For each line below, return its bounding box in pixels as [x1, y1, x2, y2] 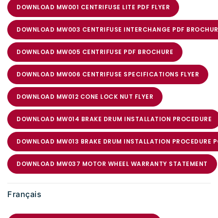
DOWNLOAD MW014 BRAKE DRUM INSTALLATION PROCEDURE [17, 114, 212, 123]
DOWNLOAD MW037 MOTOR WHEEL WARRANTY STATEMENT [17, 159, 208, 168]
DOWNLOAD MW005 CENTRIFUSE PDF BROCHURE [17, 47, 173, 56]
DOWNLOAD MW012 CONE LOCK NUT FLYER [17, 92, 153, 101]
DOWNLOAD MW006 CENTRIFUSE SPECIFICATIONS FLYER [17, 70, 199, 78]
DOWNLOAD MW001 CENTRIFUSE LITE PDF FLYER [17, 2, 170, 11]
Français [7, 189, 41, 199]
